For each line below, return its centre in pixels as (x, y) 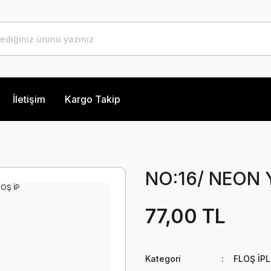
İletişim (29, 99)
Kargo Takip (93, 99)
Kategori (163, 259)
